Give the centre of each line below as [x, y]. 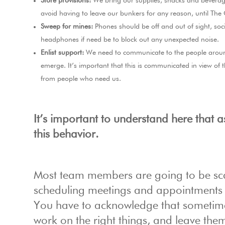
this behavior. [66, 135]
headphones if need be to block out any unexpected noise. [130, 40]
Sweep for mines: [67, 27]
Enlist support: [63, 53]
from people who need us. [81, 79]
